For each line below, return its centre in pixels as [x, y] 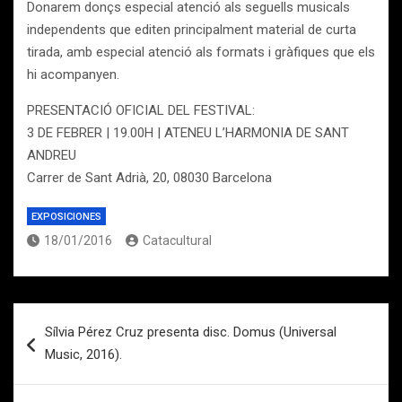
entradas [58, 374]
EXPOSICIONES [66, 217]
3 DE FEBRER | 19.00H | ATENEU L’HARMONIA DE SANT [188, 133]
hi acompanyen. [73, 74]
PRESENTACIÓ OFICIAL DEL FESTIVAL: [141, 110]
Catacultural [177, 240]
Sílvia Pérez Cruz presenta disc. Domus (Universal [191, 332]
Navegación [72, 316]
